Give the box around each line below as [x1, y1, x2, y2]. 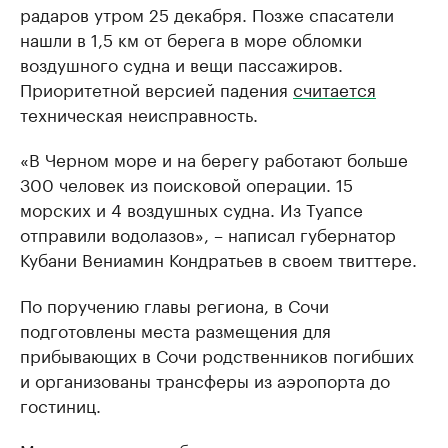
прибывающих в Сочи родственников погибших [20, 341, 414, 367]
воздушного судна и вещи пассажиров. [20, 50, 343, 76]
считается [293, 75, 376, 101]
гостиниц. [20, 391, 101, 417]
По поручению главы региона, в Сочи [20, 291, 329, 317]
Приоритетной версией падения [20, 75, 293, 101]
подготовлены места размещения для [20, 316, 331, 342]
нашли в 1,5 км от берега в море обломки [20, 25, 362, 51]
